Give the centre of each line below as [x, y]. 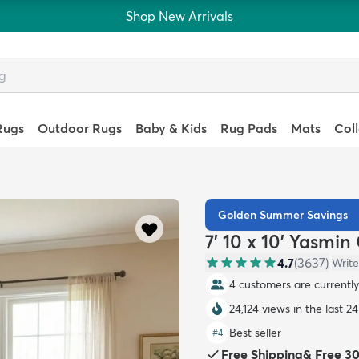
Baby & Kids [171, 128]
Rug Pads [249, 128]
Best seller [255, 333]
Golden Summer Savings [283, 215]
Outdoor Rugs [79, 128]
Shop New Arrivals [179, 16]
